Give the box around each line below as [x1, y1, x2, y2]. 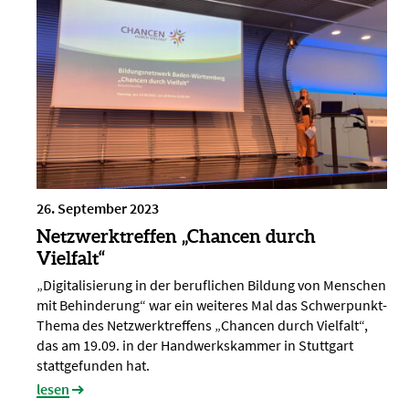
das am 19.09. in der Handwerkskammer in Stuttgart [37, 336, 353, 355]
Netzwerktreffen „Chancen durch [37, 225, 316, 247]
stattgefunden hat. [37, 356, 150, 375]
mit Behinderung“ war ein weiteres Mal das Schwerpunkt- [37, 296, 387, 315]
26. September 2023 [37, 199, 159, 218]
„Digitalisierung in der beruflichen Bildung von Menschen [37, 276, 386, 295]
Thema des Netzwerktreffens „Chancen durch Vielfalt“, [37, 316, 368, 335]
